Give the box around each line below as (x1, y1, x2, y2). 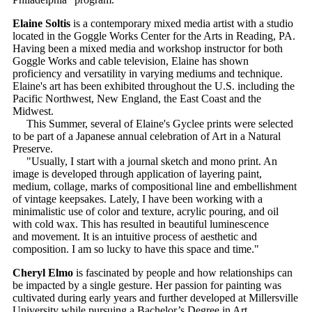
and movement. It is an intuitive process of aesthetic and (13, 231, 257, 243)
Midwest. (13, 105, 56, 118)
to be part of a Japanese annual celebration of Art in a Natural (13, 130, 281, 143)
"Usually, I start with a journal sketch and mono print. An (13, 155, 277, 168)
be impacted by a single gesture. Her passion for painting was (13, 279, 281, 292)
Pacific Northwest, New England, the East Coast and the (13, 93, 261, 105)
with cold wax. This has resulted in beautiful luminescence (13, 218, 269, 231)
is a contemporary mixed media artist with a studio (70, 17, 293, 30)
